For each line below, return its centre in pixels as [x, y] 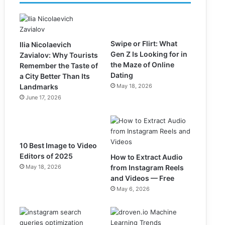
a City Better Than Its [54, 76]
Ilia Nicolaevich [45, 44]
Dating [122, 75]
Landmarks [39, 86]
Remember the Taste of [59, 65]
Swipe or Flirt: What [144, 43]
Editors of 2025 [46, 156]
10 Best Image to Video [58, 145]
